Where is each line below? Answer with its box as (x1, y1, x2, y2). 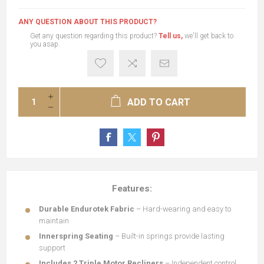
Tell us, (159, 32, 183, 40)
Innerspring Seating (39, 232, 113, 240)
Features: (112, 183, 152, 194)
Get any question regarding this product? (30, 32, 159, 40)
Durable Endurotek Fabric (39, 204, 134, 213)
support (39, 243, 65, 252)
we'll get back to (183, 32, 233, 40)
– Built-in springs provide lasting (113, 232, 225, 240)
